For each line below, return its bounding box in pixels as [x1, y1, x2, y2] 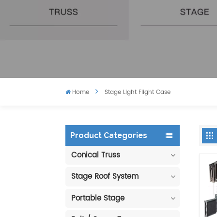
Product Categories [70, 130, 147, 140]
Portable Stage [71, 192, 124, 204]
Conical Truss [71, 149, 120, 161]
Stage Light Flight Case [104, 88, 170, 97]
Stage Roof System [71, 170, 139, 183]
